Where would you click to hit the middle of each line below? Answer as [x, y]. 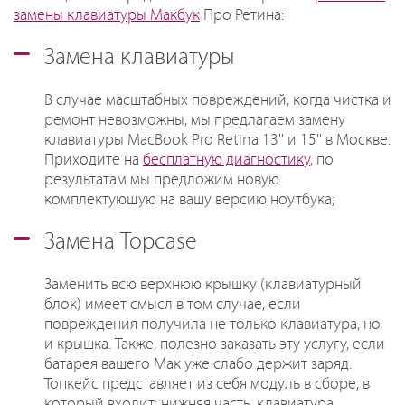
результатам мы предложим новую [162, 179]
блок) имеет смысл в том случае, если [173, 304]
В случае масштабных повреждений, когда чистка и [218, 100]
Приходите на [94, 160]
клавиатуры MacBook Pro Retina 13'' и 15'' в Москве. [217, 140]
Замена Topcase [121, 242]
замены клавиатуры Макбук [107, 15]
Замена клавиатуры [140, 57]
